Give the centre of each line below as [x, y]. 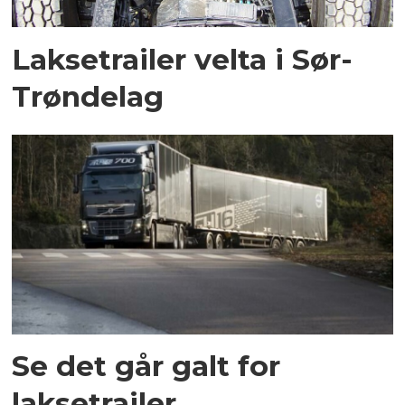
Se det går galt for [146, 365]
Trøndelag [88, 96]
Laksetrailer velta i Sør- [183, 59]
